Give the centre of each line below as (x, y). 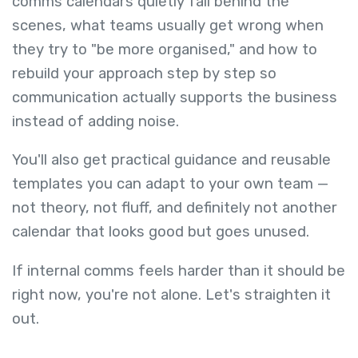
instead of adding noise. (95, 121)
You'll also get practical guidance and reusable (171, 160)
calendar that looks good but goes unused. (161, 232)
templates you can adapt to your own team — (170, 184)
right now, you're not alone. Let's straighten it (171, 294)
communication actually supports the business (175, 97)
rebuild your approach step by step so (144, 73)
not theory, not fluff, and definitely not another (175, 208)
